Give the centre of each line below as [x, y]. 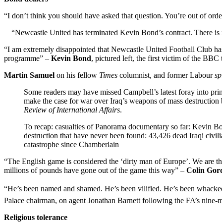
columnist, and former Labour [166, 75]
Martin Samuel [29, 75]
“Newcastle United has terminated [65, 32]
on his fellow [77, 75]
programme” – [28, 58]
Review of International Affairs [72, 110]
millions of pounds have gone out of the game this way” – [95, 170]
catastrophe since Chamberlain [71, 144]
